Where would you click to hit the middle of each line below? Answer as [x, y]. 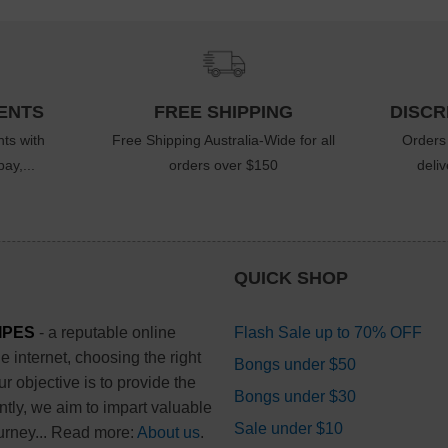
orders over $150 [224, 165]
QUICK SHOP [290, 277]
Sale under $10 [288, 428]
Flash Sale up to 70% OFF [327, 332]
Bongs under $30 [294, 396]
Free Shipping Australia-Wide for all [224, 140]
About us [168, 432]
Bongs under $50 [294, 364]
